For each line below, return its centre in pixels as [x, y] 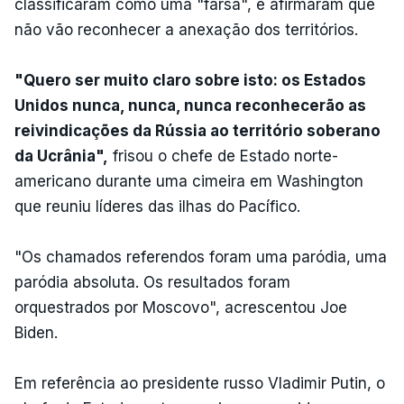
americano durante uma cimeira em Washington [189, 181]
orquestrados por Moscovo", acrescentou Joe [181, 307]
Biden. [36, 332]
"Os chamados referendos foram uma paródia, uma [201, 257]
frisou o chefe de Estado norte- [223, 156]
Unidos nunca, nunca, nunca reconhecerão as [190, 105]
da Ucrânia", [61, 156]
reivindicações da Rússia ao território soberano [197, 130]
